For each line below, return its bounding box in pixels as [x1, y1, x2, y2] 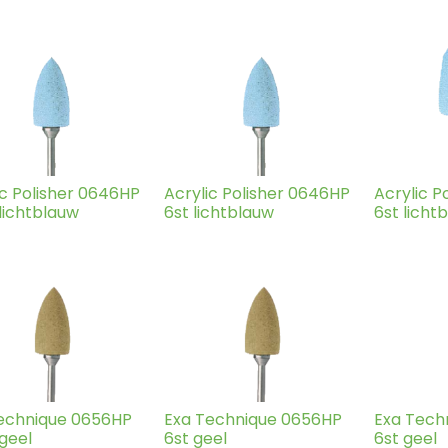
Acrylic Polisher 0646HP [164, 181, 350, 205]
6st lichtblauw [164, 200, 274, 224]
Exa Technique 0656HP [164, 407, 342, 431]
